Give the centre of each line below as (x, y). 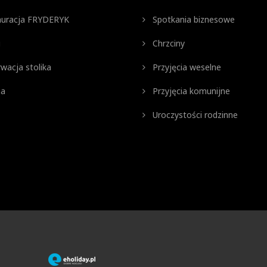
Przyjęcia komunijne (190, 91)
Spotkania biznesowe (193, 19)
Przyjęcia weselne (186, 67)
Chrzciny (167, 43)
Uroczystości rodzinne (194, 115)
